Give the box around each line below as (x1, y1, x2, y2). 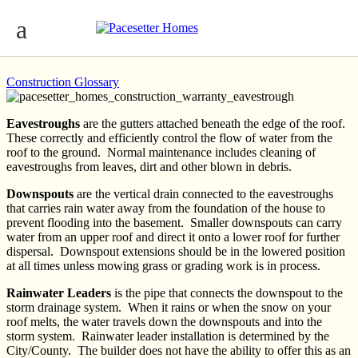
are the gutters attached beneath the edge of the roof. (80, 116, 345, 130)
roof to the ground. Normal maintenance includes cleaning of (6, 145, 316, 159)
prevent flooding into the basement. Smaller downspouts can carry (6, 215, 342, 229)
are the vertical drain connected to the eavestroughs (74, 186, 333, 201)
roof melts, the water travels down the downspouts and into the (6, 314, 322, 328)
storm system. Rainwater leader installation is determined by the (6, 328, 329, 343)
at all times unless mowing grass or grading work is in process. (6, 258, 320, 272)
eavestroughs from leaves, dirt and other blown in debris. (6, 159, 292, 173)
